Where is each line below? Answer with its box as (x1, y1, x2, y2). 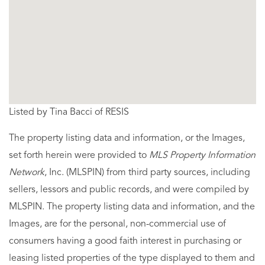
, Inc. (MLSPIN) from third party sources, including (44, 167, 250, 177)
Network (9, 167, 44, 177)
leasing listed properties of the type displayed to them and (9, 253, 255, 263)
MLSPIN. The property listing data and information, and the (9, 202, 255, 212)
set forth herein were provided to (9, 150, 149, 160)
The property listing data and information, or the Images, (9, 133, 245, 143)
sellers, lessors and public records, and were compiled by (9, 185, 249, 195)
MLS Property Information (149, 150, 256, 160)
